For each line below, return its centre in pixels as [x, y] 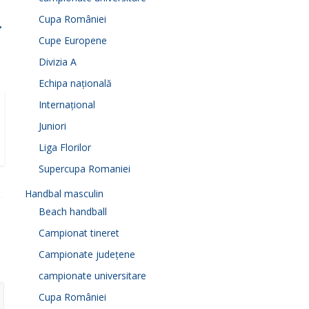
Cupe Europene [73, 40]
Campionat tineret [79, 233]
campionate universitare [92, 276]
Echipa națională [75, 83]
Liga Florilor [65, 147]
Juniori [52, 126]
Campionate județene [87, 254]
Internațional [67, 104]
